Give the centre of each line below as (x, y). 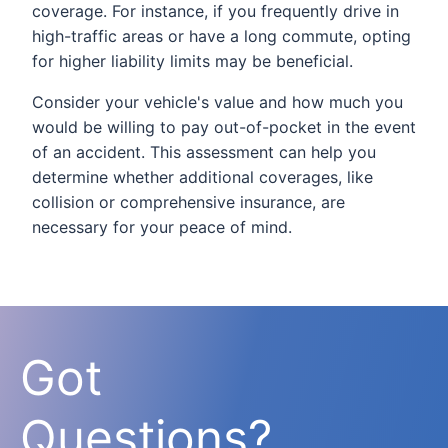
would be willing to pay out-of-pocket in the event (224, 126)
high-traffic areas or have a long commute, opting (221, 35)
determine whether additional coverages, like (202, 176)
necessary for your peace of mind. (162, 226)
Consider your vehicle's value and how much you (217, 101)
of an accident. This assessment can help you (204, 151)
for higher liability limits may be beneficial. (192, 60)
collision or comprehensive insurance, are (188, 201)
